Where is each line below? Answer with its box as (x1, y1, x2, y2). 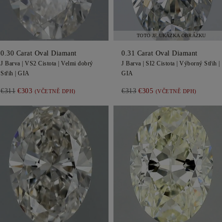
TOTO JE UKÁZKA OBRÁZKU (137, 33, 206, 38)
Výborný (179, 60, 203, 67)
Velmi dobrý (61, 60, 93, 67)
